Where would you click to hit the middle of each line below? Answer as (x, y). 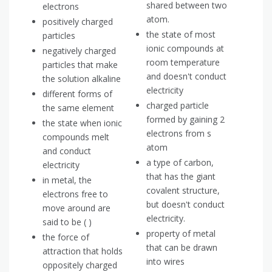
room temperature (183, 63)
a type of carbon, (180, 163)
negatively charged (79, 51)
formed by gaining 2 (185, 120)
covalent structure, (183, 191)
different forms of (77, 94)
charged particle (178, 106)
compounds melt (76, 137)
